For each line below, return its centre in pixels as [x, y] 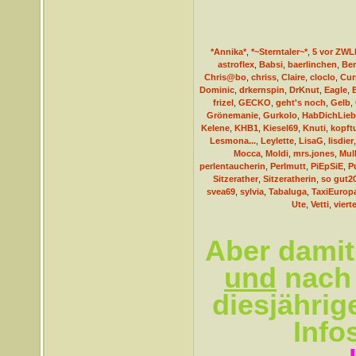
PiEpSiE [327, 166]
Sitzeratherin [289, 179]
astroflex [236, 64]
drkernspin [261, 90]
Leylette [277, 141]
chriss [264, 77]
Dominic [217, 90]
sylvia [252, 192]
